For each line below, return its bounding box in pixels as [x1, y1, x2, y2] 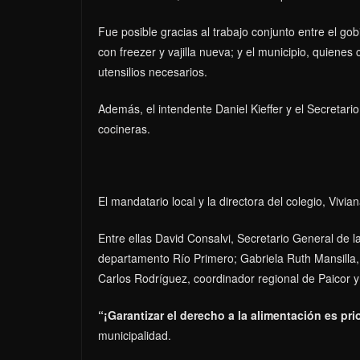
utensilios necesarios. [98, 63, 207, 80]
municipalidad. [98, 326, 171, 343]
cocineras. [98, 120, 150, 137]
